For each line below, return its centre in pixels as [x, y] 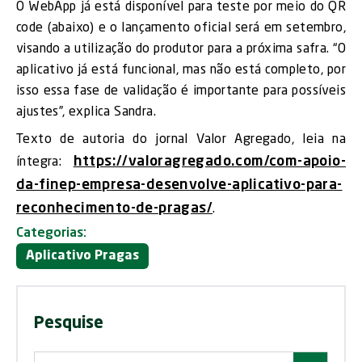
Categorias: [51, 234]
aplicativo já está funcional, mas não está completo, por [181, 70]
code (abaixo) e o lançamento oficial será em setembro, [181, 28]
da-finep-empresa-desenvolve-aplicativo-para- [179, 185]
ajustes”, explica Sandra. [86, 112]
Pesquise [69, 324]
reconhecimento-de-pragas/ [114, 208]
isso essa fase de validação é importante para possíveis [181, 91]
